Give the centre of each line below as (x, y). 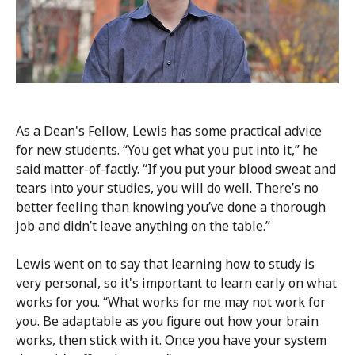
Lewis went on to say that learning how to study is (165, 263)
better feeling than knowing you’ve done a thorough (171, 206)
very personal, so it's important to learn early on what (176, 282)
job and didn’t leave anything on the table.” (143, 225)
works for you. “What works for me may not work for (171, 302)
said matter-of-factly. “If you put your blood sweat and (176, 168)
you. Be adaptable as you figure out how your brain (167, 321)
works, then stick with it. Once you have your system (171, 340)
